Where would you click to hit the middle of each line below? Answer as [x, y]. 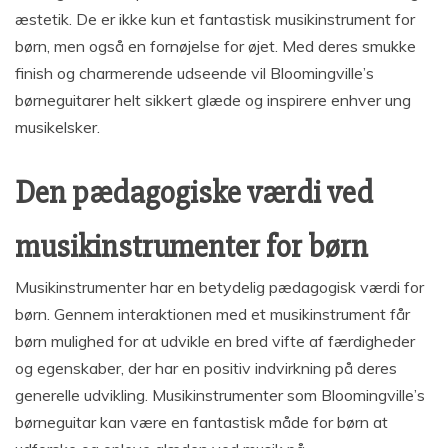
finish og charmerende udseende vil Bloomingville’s [194, 72]
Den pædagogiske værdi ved [194, 192]
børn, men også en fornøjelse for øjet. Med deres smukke [215, 45]
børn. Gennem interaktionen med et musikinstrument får [212, 313]
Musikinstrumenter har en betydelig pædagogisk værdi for [219, 286]
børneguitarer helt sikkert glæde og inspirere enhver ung [213, 99]
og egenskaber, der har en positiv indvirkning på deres [206, 367]
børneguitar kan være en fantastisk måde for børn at [201, 421]
